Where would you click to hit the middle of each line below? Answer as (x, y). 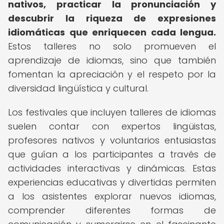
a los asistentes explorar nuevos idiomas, (112, 196)
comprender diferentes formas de (112, 210)
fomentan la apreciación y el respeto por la (112, 74)
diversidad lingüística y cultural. (78, 88)
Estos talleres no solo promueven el (112, 46)
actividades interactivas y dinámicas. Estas (112, 168)
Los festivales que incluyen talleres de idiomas (112, 112)
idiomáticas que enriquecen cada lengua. (112, 32)
